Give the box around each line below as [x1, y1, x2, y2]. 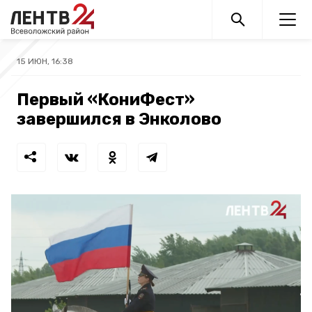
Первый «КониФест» [17, 90, 195, 109]
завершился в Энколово [17, 109, 221, 129]
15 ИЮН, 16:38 [17, 56, 73, 66]
